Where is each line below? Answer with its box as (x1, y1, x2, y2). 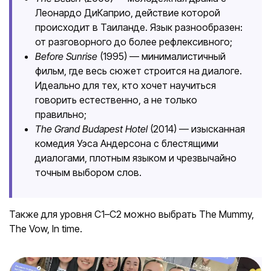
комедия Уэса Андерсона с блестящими (35, 137, 218, 149)
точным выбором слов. (35, 166, 142, 178)
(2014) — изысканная (148, 123, 245, 135)
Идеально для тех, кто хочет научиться (35, 79, 216, 91)
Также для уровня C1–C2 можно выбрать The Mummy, (9, 208, 254, 220)
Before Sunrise (35, 50, 97, 62)
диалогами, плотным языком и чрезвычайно (35, 152, 237, 164)
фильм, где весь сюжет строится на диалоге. (35, 65, 242, 77)
